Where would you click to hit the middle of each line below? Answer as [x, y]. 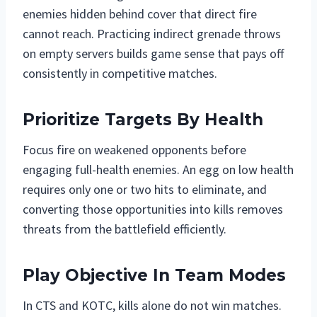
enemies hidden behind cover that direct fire [140, 13]
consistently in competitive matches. [120, 73]
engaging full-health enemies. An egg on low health [158, 169]
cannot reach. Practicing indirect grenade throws [152, 33]
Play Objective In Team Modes [154, 276]
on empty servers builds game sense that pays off [153, 53]
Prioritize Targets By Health [143, 120]
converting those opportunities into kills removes [153, 209]
